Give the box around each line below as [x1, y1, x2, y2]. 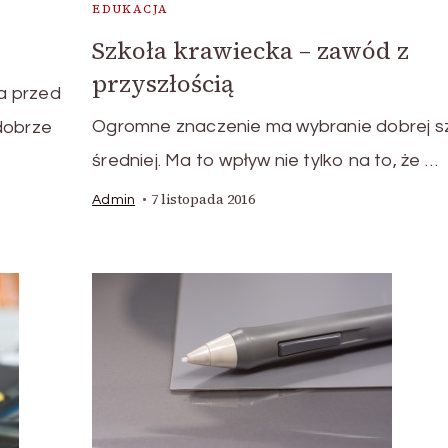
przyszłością [92, 67, 235, 101]
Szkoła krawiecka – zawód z [92, 34, 410, 68]
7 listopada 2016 [151, 190, 256, 210]
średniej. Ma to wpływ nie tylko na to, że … [92, 151, 438, 171]
